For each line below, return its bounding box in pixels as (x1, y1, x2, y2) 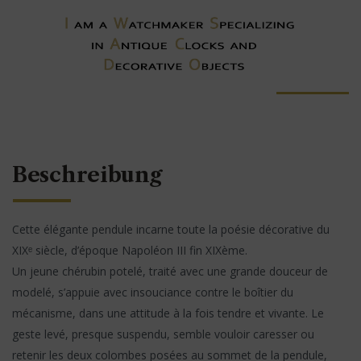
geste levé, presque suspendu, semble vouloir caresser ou (12, 326, 314, 342)
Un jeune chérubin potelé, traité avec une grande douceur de (12, 263, 328, 280)
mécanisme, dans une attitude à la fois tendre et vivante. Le (12, 305, 324, 322)
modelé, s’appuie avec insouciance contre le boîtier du (12, 284, 293, 301)
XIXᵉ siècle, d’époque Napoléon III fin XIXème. (12, 243, 247, 259)
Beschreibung (12, 162, 163, 189)
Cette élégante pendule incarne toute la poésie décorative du (12, 222, 330, 238)
